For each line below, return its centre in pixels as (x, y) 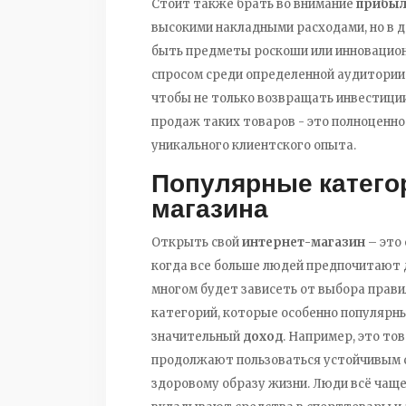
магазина (210, 208)
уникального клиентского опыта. (254, 145)
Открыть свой (197, 242)
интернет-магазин (304, 242)
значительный (197, 336)
